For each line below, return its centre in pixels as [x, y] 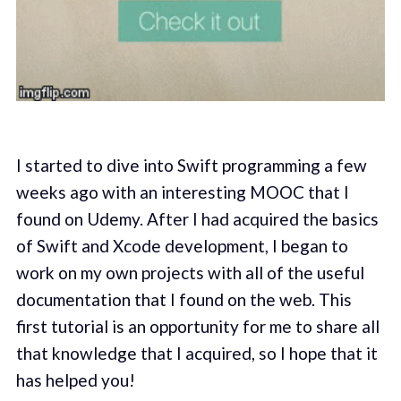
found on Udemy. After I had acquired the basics [197, 219]
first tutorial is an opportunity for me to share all [197, 327]
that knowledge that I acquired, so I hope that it [196, 354]
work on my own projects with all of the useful [190, 273]
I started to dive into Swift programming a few [191, 166]
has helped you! [75, 380]
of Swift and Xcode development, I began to [182, 246]
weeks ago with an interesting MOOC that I [182, 192]
